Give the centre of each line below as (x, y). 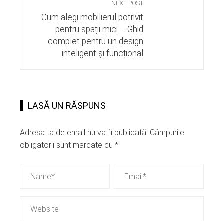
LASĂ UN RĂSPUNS (67, 106)
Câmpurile (167, 133)
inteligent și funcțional (103, 54)
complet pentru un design (96, 42)
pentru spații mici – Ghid (99, 30)
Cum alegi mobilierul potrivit (92, 18)
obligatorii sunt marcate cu (67, 145)
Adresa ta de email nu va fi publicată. (84, 133)
